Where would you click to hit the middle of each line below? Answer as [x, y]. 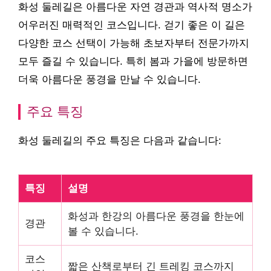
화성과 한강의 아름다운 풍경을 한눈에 [156, 216]
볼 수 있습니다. [103, 231]
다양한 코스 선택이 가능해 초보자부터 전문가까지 [134, 43]
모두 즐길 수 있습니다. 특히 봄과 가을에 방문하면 [133, 61]
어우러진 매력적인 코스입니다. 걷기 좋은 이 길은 [132, 25]
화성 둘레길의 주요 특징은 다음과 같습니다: [120, 141]
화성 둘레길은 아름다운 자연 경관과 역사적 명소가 [135, 7]
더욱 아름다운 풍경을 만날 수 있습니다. [109, 80]
